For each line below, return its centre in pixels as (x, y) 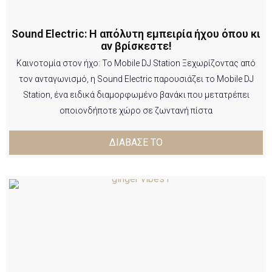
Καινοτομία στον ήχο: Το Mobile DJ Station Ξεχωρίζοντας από (136, 63)
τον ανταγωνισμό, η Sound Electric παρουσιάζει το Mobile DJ (136, 79)
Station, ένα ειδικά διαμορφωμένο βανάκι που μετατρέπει (136, 94)
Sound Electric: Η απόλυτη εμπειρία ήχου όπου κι (136, 33)
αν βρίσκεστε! (136, 46)
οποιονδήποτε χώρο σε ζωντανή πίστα (136, 110)
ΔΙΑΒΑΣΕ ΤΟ (136, 142)
